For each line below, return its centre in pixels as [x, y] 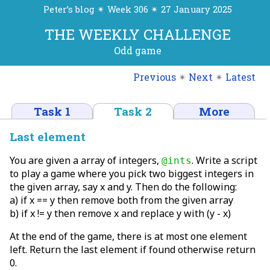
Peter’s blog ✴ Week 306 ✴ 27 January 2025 [137, 10]
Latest [240, 77]
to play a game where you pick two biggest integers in [132, 173]
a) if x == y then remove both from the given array [121, 200]
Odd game [137, 51]
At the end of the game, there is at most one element [128, 236]
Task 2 [133, 111]
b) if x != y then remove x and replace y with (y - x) [120, 213]
